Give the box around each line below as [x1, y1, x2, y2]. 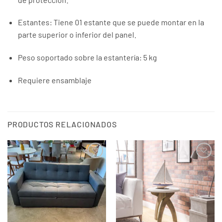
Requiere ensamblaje [17, 75, 92, 85]
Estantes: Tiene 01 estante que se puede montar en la [17, 17, 204, 27]
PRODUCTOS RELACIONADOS [7, 119, 117, 129]
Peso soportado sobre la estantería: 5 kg [17, 53, 157, 62]
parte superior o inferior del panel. [17, 30, 136, 40]
